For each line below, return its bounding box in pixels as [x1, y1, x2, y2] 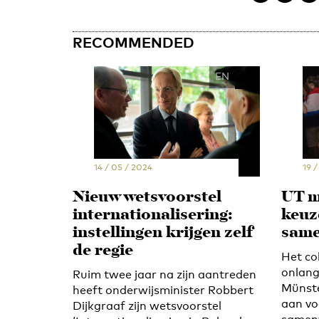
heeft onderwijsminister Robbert [73, 283, 253, 297]
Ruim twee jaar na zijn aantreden [73, 267, 256, 281]
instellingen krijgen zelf [73, 220, 253, 246]
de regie [73, 238, 133, 263]
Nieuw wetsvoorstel [73, 184, 221, 210]
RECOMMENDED [73, 33, 194, 51]
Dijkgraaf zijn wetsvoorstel [73, 298, 221, 313]
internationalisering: [73, 202, 233, 228]
